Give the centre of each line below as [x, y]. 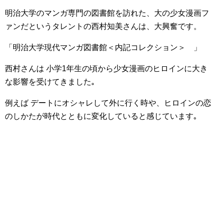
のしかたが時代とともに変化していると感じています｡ [101, 116]
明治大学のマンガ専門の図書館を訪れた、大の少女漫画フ [107, 13]
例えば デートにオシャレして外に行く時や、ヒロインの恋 [108, 103]
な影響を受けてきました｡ [50, 82]
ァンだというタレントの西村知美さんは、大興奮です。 [103, 26]
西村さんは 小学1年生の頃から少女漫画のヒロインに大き [106, 69]
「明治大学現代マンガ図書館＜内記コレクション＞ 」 [103, 47]
